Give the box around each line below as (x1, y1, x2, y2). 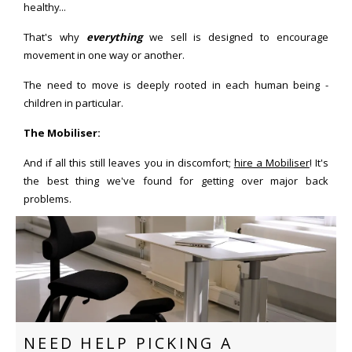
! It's (309, 155, 329, 170)
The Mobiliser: (24, 125, 101, 140)
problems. (24, 191, 71, 206)
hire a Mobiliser (233, 155, 310, 170)
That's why (24, 29, 86, 44)
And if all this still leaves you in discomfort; (24, 155, 234, 170)
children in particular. (24, 95, 123, 110)
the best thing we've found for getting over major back (24, 173, 328, 188)
